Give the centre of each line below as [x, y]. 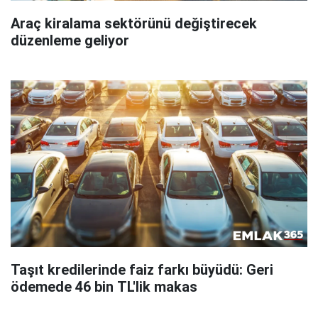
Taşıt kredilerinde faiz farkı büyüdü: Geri [142, 270]
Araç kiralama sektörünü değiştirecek [134, 24]
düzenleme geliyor [70, 41]
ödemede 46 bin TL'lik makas [104, 287]
